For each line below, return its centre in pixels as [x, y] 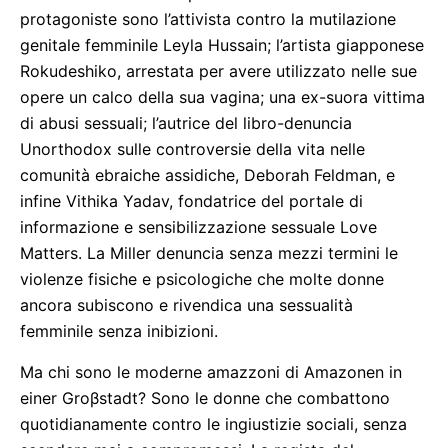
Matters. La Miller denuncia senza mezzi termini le [209, 253]
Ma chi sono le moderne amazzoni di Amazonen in [211, 372]
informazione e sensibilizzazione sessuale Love [198, 227]
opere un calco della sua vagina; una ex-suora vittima [222, 97]
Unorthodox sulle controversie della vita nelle [192, 149]
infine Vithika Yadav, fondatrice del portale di [191, 201]
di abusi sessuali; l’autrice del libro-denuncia [186, 123]
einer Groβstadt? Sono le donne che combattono [205, 398]
